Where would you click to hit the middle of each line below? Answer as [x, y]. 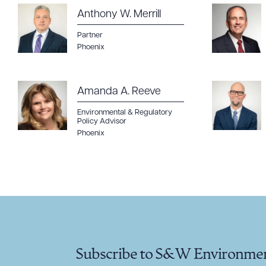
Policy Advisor [102, 121]
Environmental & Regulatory [125, 113]
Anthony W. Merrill [119, 15]
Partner [90, 35]
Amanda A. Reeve [119, 92]
